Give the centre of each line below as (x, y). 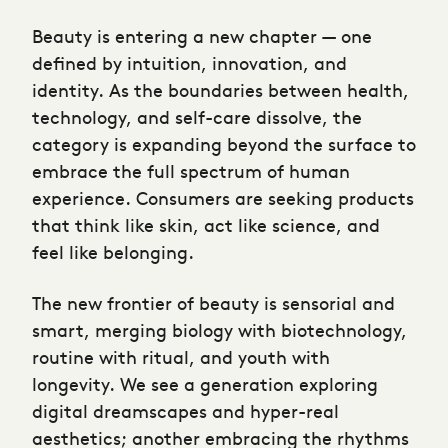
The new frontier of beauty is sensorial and (213, 303)
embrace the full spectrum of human (191, 171)
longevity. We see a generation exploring (205, 384)
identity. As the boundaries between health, (220, 90)
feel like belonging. (113, 252)
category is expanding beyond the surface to (224, 144)
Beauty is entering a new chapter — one (202, 36)
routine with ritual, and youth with (181, 357)
